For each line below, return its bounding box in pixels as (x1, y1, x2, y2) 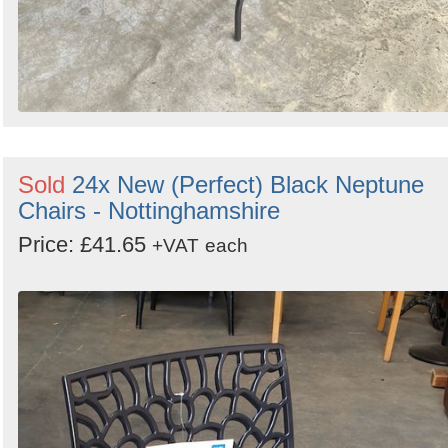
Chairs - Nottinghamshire (18, 197, 280, 225)
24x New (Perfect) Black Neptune (72, 171, 424, 199)
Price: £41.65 (18, 232, 152, 258)
